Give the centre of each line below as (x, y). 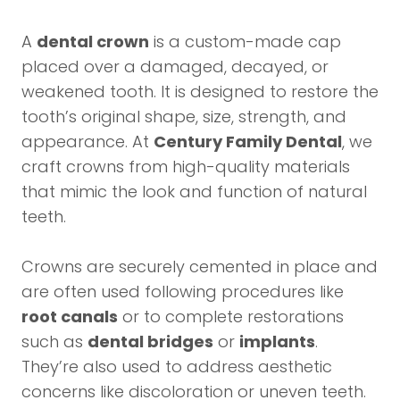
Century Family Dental (248, 142)
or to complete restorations (231, 317)
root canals (70, 317)
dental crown (93, 42)
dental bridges (150, 342)
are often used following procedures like (183, 292)
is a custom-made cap (245, 42)
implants (277, 342)
